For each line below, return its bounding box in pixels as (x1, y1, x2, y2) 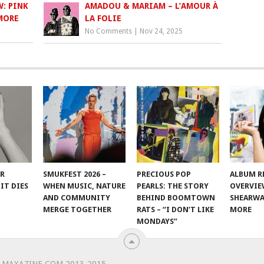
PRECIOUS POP (136, 170, 191, 179)
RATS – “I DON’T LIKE (136, 205, 214, 214)
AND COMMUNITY (43, 193, 111, 203)
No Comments (85, 27, 133, 36)
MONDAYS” (136, 217, 177, 226)
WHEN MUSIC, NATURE (43, 181, 126, 191)
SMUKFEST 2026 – (43, 170, 107, 179)
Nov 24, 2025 (140, 27, 183, 36)
